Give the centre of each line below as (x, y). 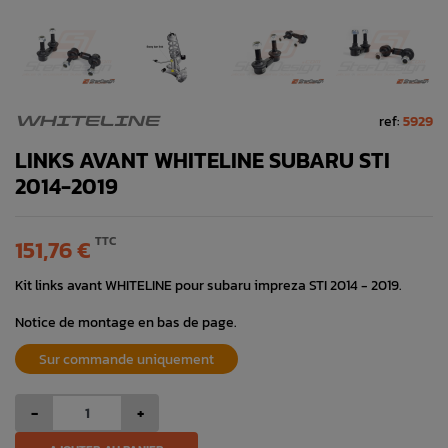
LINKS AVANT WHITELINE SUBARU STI (202, 161)
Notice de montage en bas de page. (126, 322)
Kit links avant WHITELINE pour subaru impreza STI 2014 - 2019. (208, 285)
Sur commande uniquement (126, 359)
